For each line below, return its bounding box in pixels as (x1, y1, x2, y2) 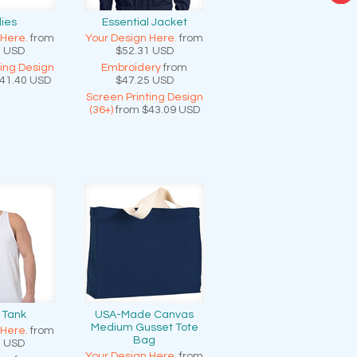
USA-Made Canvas (95, 309, 194, 320)
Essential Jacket (101, 17, 187, 28)
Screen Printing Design (85, 92, 203, 103)
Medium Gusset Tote (90, 322, 198, 333)
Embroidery (101, 62, 161, 73)
